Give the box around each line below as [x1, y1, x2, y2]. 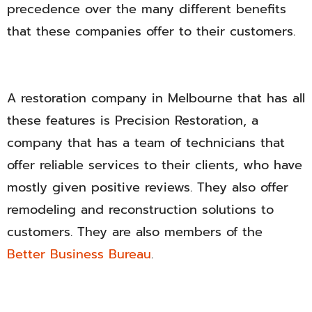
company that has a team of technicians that [7, 133, 285, 153]
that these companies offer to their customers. [7, 22, 295, 42]
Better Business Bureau [7, 244, 151, 265]
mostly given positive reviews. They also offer [7, 178, 288, 198]
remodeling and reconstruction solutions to [7, 200, 274, 220]
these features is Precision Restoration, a [7, 111, 258, 131]
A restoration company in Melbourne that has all [7, 88, 305, 109]
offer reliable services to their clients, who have [7, 155, 302, 175]
